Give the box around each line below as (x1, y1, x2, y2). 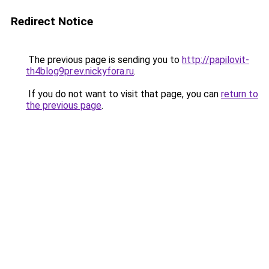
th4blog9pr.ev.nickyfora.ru (26, 65, 134, 77)
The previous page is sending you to (26, 54, 182, 65)
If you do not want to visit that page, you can (26, 88, 221, 100)
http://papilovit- (182, 54, 249, 65)
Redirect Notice (11, 14, 93, 28)
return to (221, 88, 258, 100)
